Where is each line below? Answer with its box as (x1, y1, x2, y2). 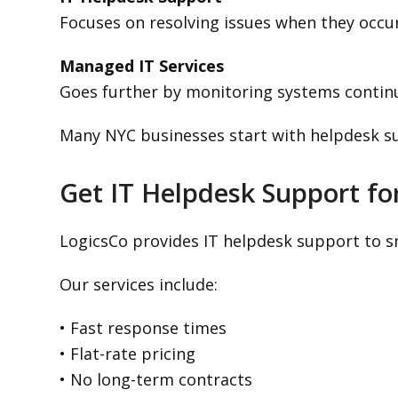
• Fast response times (60, 317, 227, 338)
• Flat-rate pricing (60, 343, 196, 364)
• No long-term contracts (60, 369, 253, 390)
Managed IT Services (60, 55, 225, 76)
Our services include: (60, 274, 219, 295)
